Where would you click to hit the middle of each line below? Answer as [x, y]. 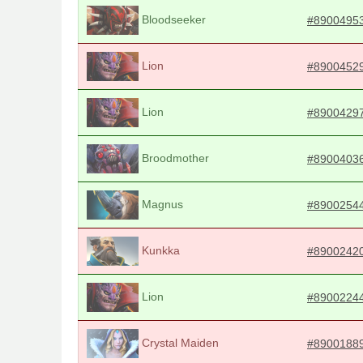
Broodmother [174, 158]
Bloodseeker [172, 19]
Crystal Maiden [179, 342]
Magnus [161, 204]
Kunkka [159, 250]
